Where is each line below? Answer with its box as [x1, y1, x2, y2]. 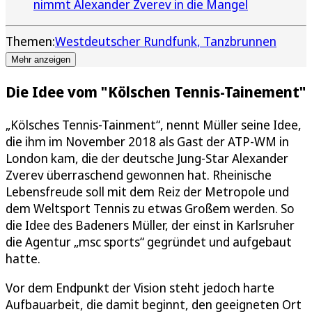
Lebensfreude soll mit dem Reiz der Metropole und [6, 183, 289, 201]
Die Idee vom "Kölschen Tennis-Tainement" [6, 81, 306, 102]
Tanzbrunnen [203, 33, 276, 49]
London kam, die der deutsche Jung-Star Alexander [6, 150, 288, 167]
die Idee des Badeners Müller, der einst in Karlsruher [6, 217, 295, 234]
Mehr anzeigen [11, 54, 70, 65]
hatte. [6, 250, 40, 267]
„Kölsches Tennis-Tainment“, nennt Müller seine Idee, [6, 116, 302, 134]
